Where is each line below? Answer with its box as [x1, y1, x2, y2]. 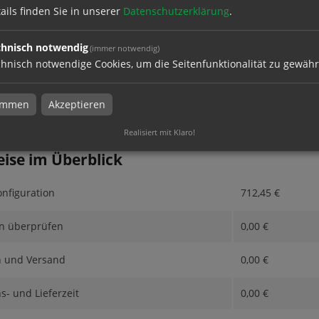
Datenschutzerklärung [123, 4, 229, 19]
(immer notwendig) [90, 43, 160, 54]
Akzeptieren [48, 98, 105, 112]
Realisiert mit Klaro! [124, 127, 195, 138]
